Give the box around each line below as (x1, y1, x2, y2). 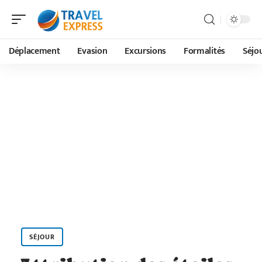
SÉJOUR (29, 231, 55, 243)
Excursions (125, 43, 167, 59)
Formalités (184, 43, 225, 59)
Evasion (77, 43, 108, 59)
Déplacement (9, 43, 60, 59)
